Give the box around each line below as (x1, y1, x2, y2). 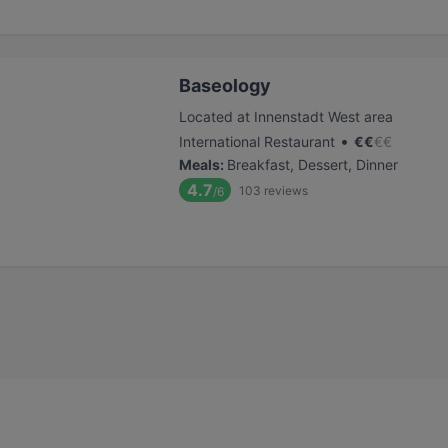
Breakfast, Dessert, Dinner (227, 156, 398, 173)
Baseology (179, 75, 271, 96)
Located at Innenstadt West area (179, 108, 393, 125)
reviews (264, 182, 308, 198)
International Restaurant (179, 133, 335, 150)
